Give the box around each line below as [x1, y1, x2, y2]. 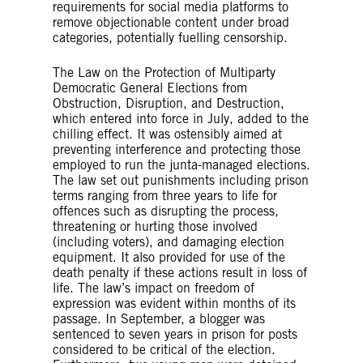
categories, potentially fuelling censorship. [53, 29, 288, 45]
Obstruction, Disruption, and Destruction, [53, 95, 284, 111]
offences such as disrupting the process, [53, 203, 279, 219]
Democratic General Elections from [53, 79, 247, 96]
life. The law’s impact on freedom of [53, 280, 254, 296]
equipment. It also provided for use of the [53, 249, 285, 265]
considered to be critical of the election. [53, 341, 275, 357]
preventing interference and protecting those [53, 141, 301, 157]
